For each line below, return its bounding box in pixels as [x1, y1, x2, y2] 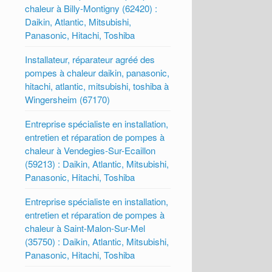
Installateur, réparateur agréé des [25, 52, 155, 66]
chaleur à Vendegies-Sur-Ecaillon [25, 143, 156, 157]
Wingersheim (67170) [25, 92, 110, 106]
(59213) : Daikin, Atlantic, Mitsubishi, [25, 157, 169, 170]
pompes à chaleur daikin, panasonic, [25, 66, 170, 79]
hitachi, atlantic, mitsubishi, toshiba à [25, 79, 169, 92]
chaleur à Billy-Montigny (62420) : [25, 1, 158, 15]
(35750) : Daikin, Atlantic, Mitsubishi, [25, 234, 169, 248]
